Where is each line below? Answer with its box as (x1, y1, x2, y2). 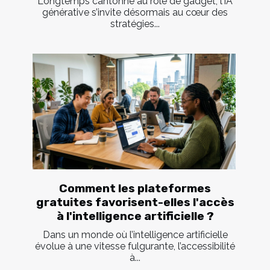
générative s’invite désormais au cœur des (42, 6, 228, 18)
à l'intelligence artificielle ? (56, 209, 214, 224)
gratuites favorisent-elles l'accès (36, 195, 234, 210)
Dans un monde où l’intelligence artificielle (42, 229, 228, 241)
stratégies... (110, 17, 160, 30)
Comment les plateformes (59, 181, 211, 196)
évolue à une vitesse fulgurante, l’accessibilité (35, 240, 235, 253)
